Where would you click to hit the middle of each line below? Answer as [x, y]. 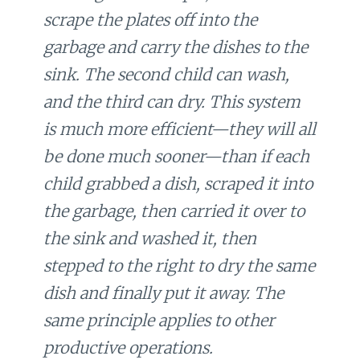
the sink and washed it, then [150, 238]
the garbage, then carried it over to [174, 211]
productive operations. [129, 347]
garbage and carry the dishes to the [176, 47]
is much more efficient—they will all [180, 129]
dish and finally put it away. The [164, 292]
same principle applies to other [160, 320]
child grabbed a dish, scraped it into [178, 183]
